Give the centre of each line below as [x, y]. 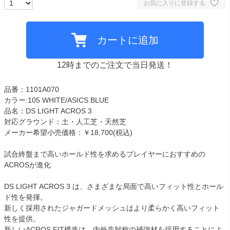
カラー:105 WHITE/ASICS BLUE [56, 100]
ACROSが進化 [27, 165]
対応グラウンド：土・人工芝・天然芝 [65, 122]
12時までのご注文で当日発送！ [115, 65]
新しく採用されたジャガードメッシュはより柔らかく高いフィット [112, 208]
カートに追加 [128, 40]
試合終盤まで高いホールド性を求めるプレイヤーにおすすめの [105, 154]
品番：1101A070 [32, 90]
